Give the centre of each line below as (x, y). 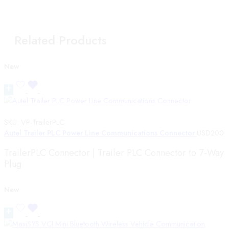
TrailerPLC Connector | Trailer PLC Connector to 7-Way (114, 153)
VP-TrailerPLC (43, 122)
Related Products (61, 40)
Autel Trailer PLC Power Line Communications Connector (100, 133)
